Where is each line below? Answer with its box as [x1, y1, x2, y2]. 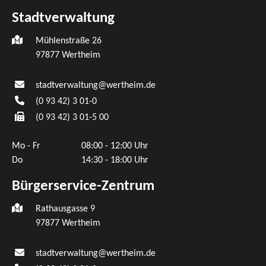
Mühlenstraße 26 [36, 36, 102, 46]
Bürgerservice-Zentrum [12, 179, 154, 194]
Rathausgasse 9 [36, 204, 95, 214]
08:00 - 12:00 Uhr [81, 141, 148, 151]
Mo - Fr [12, 141, 40, 151]
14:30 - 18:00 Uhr [81, 156, 148, 166]
